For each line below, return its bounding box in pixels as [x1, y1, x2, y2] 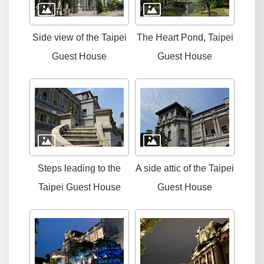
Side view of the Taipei [32, 32, 127, 43]
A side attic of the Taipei [136, 163, 234, 173]
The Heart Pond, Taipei [136, 32, 233, 43]
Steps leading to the [38, 163, 121, 173]
